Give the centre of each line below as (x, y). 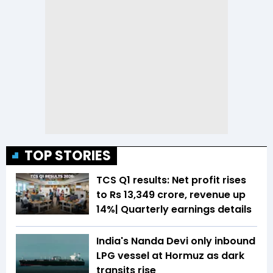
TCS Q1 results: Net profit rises (171, 180)
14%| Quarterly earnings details (174, 210)
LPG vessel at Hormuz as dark (170, 256)
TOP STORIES (68, 156)
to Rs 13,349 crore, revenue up (171, 195)
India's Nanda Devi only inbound (176, 241)
